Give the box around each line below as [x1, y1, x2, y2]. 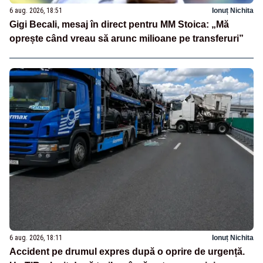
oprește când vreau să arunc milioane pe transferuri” [9, 33, 244, 43]
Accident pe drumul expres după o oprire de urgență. [9, 246, 245, 257]
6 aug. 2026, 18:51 [9, 6, 62, 15]
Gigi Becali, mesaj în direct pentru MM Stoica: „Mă [9, 19, 229, 29]
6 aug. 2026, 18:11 [9, 233, 62, 242]
